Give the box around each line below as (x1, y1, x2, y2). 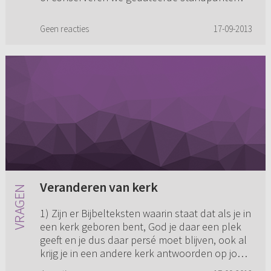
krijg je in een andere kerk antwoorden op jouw (39, 246, 250, 261)
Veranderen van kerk (39, 178, 158, 196)
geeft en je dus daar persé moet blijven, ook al (39, 233, 247, 247)
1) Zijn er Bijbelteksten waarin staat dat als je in (39, 206, 251, 221)
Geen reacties (39, 23, 89, 35)
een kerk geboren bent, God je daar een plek (39, 220, 241, 234)
